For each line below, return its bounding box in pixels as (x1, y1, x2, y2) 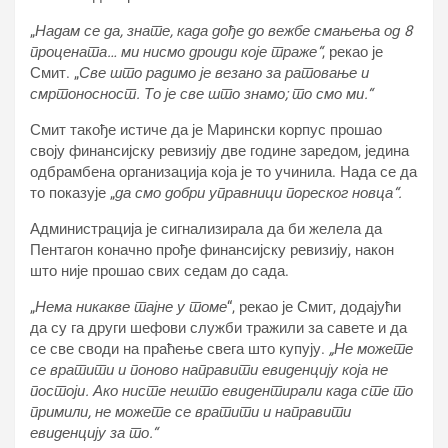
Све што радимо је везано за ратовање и (79, 64, 369, 82)
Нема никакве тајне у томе (35, 298, 227, 316)
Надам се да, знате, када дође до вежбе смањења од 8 (35, 22, 412, 40)
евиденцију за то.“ (30, 424, 157, 442)
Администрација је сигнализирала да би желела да (30, 220, 382, 238)
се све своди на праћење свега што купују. (30, 340, 329, 358)
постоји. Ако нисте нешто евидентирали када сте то (30, 382, 413, 400)
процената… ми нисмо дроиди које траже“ (30, 43, 322, 61)
